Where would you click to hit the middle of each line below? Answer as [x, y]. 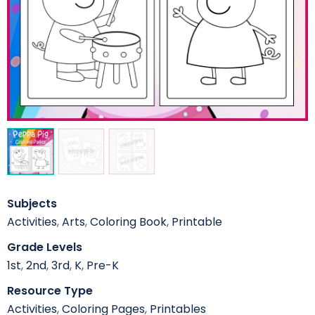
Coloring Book [128, 222]
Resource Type [50, 291]
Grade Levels [45, 247]
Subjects [32, 204]
